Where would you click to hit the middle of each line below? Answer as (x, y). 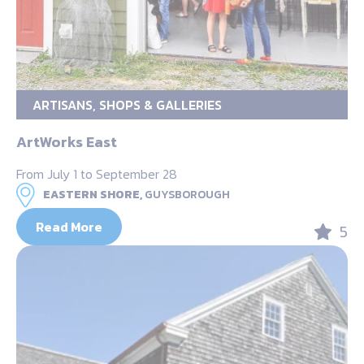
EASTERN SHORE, (93, 194)
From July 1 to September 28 (97, 173)
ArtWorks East (67, 141)
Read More (69, 226)
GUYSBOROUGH (187, 194)
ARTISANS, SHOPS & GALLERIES (127, 104)
